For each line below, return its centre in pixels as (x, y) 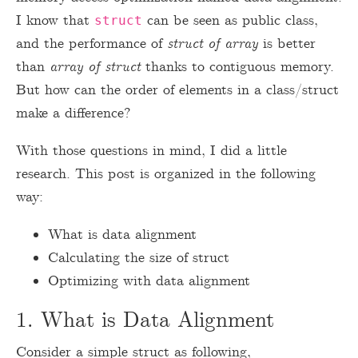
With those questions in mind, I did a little (151, 151)
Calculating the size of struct (139, 258)
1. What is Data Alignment (145, 321)
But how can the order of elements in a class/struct (177, 90)
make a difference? (73, 113)
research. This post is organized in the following (166, 174)
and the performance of (91, 44)
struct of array (213, 44)
